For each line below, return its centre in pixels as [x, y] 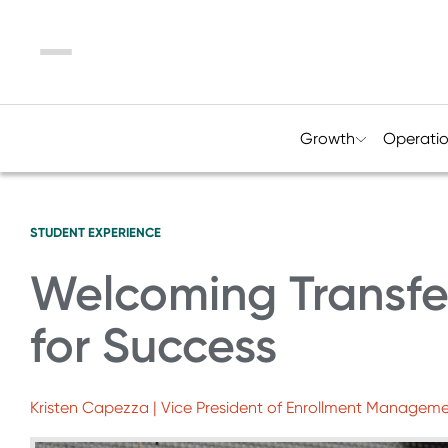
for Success [153, 345]
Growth [327, 138]
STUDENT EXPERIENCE [95, 232]
